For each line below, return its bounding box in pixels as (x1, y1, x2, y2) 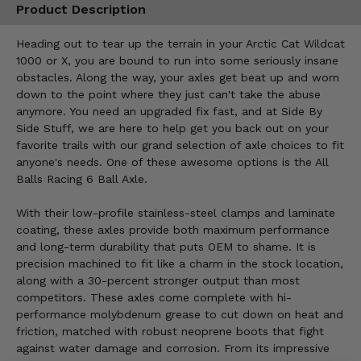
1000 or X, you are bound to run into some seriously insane (16, 54, 338, 68)
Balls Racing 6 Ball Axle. (16, 172, 147, 186)
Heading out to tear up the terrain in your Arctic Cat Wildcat (16, 37, 345, 51)
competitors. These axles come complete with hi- (16, 291, 292, 305)
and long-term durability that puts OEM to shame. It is (16, 240, 316, 254)
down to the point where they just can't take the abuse (16, 88, 321, 102)
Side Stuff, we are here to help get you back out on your (16, 122, 329, 135)
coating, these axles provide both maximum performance (16, 223, 330, 237)
